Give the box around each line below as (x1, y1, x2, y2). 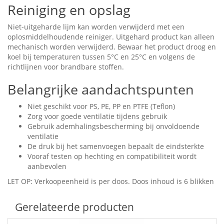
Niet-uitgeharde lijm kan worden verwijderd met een (7, 22, 184, 32)
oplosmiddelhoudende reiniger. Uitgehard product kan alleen (7, 32, 214, 42)
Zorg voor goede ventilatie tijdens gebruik (27, 111, 167, 121)
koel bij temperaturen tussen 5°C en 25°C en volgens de (7, 52, 195, 62)
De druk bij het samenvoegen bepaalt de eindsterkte (27, 141, 204, 151)
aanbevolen (27, 161, 66, 171)
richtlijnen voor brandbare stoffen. (7, 62, 124, 72)
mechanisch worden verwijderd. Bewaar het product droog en (7, 42, 216, 52)
